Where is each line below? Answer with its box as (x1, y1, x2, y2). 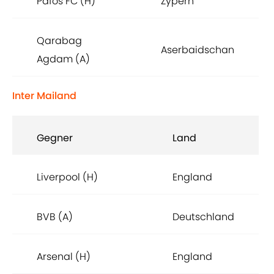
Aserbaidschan (161, 43, 234, 57)
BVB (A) (37, 210, 73, 224)
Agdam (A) (37, 52, 90, 67)
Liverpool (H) (37, 170, 98, 185)
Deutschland (172, 210, 234, 224)
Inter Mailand (12, 89, 76, 103)
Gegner (37, 131, 73, 146)
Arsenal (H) (37, 250, 91, 264)
